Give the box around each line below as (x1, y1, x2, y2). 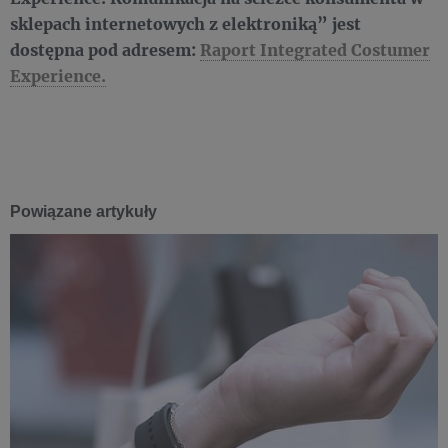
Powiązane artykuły (10, 203, 157, 220)
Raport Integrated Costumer (200, 39, 430, 60)
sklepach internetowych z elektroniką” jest (10, 13, 361, 34)
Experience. (10, 65, 106, 86)
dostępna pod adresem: (10, 39, 200, 60)
